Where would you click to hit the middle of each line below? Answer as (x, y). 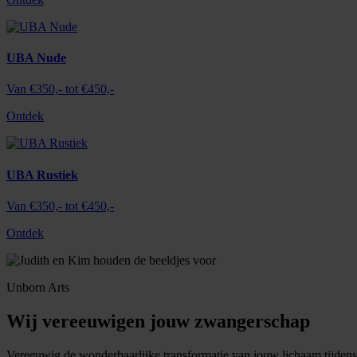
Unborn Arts (38, 287)
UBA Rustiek (42, 175)
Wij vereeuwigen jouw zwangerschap (158, 321)
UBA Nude (36, 58)
